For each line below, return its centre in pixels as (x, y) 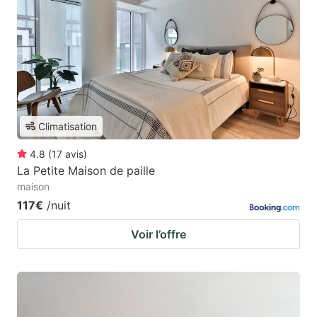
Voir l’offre (158, 234)
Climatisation (68, 126)
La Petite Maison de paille (86, 170)
